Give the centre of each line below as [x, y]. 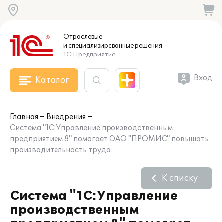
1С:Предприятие [89, 55]
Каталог [52, 80]
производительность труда [60, 150]
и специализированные [99, 46]
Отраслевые [83, 37]
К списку [180, 178]
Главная [24, 117]
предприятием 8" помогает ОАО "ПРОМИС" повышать [109, 139]
